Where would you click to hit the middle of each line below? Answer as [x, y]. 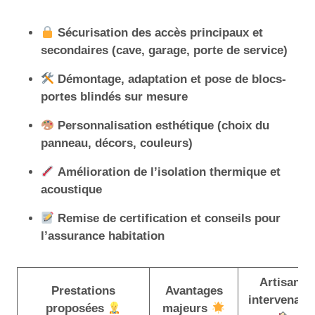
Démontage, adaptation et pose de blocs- [172, 79]
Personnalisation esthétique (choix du [164, 126]
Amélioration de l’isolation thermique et [169, 172]
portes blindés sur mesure [114, 97]
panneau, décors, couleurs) [117, 143]
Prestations [83, 291]
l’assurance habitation [103, 236]
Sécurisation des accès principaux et [161, 33]
